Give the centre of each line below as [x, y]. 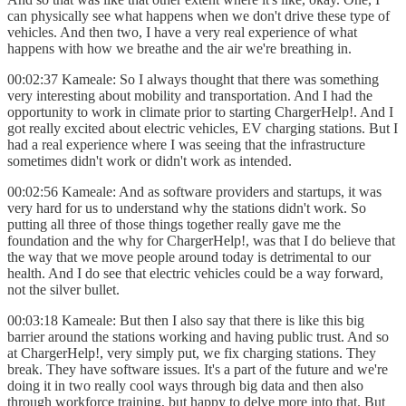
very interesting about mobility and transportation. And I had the [190, 95]
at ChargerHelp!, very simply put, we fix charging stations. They [192, 353]
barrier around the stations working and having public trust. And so [198, 336]
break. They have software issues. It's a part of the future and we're [198, 369]
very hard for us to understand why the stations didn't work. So [187, 208]
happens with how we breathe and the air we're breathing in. [181, 48]
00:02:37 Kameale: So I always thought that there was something [193, 79]
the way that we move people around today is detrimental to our [189, 256]
